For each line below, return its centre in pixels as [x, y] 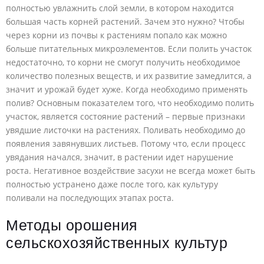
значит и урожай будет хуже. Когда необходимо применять [127, 90]
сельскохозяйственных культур [117, 243]
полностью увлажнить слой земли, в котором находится [120, 8]
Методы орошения [72, 225]
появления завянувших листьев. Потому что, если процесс [126, 144]
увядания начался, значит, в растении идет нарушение [120, 157]
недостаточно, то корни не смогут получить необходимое [123, 62]
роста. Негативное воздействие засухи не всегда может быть [131, 171]
